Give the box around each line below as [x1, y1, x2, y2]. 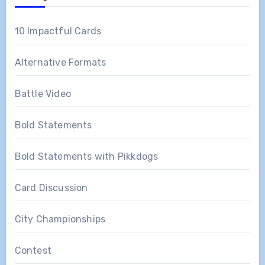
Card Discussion [14, 182, 88, 193]
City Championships [14, 213, 106, 225]
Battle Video [14, 88, 71, 99]
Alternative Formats [14, 56, 106, 68]
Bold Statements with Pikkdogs [14, 150, 159, 162]
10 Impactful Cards [14, 25, 102, 37]
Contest [14, 244, 51, 256]
